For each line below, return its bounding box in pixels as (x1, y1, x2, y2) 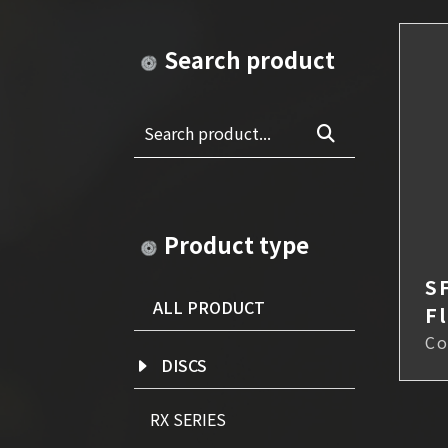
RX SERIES (150, 407, 226, 432)
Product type (164, 228, 309, 261)
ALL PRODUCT (153, 294, 265, 319)
